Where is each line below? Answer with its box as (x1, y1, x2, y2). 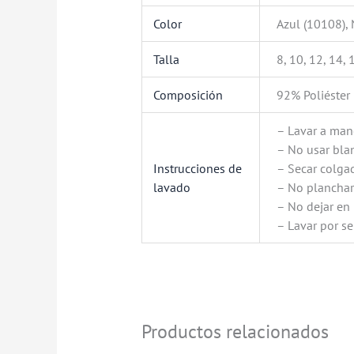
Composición (153, 86, 224, 103)
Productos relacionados (141, 318, 329, 344)
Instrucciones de (153, 160, 243, 176)
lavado (153, 179, 191, 195)
